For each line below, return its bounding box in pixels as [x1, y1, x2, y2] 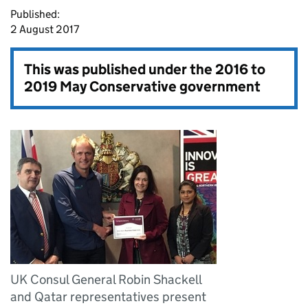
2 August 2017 [10, 23, 79, 36]
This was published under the [24, 60, 215, 78]
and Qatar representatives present [10, 289, 206, 305]
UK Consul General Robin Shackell [10, 272, 201, 287]
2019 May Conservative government [24, 78, 261, 96]
